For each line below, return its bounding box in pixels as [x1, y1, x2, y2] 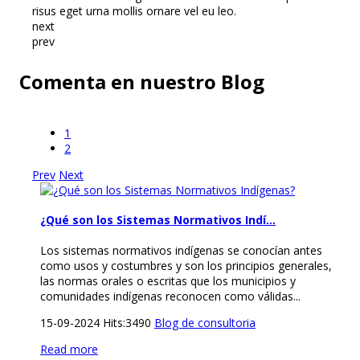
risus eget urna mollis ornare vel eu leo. [32, 2, 236, 18]
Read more [40, 341, 98, 357]
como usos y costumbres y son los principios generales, [40, 257, 332, 273]
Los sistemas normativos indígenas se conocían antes [40, 242, 322, 258]
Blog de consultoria [154, 314, 256, 330]
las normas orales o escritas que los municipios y [40, 272, 296, 288]
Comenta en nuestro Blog [19, 67, 264, 95]
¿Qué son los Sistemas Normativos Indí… [40, 212, 276, 228]
